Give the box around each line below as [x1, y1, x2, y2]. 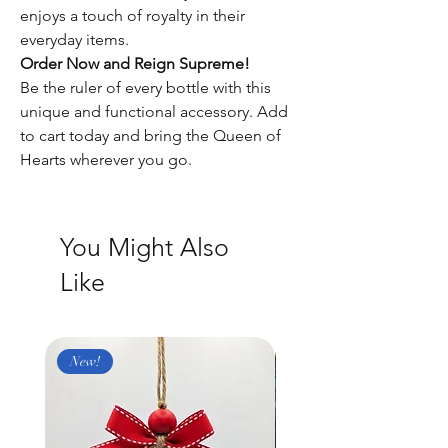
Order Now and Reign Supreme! [20, 54, 250, 73]
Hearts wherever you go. [20, 150, 192, 169]
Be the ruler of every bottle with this [20, 78, 271, 97]
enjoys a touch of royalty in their [20, 6, 245, 25]
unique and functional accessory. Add [20, 102, 288, 121]
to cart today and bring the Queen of [20, 126, 281, 145]
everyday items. [20, 30, 129, 49]
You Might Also [60, 232, 229, 262]
